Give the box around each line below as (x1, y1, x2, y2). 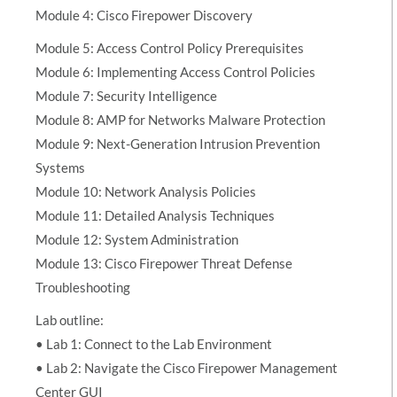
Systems (35, 159, 85, 175)
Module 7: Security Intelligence (35, 87, 217, 104)
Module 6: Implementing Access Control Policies (35, 63, 315, 80)
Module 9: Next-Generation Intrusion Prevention (35, 135, 320, 152)
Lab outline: (35, 311, 104, 328)
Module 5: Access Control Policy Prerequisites (35, 39, 304, 56)
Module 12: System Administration (35, 230, 238, 247)
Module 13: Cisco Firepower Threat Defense (35, 254, 292, 271)
